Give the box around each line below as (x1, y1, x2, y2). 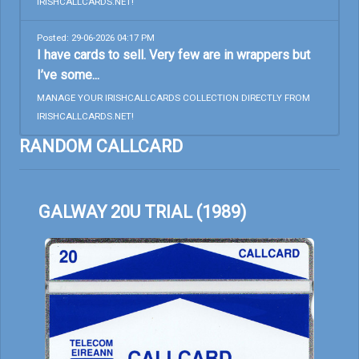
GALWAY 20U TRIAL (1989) (38, 202, 246, 223)
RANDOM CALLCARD (19, 136, 183, 157)
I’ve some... (37, 67, 99, 83)
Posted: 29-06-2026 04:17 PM (37, 32, 155, 44)
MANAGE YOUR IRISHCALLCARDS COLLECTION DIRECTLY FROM (37, 92, 310, 104)
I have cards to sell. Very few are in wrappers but (37, 47, 310, 63)
